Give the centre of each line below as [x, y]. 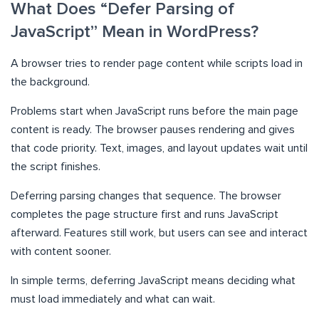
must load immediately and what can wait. [113, 299]
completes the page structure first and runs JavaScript [145, 215]
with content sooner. [61, 252]
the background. [50, 82]
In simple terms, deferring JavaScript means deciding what [153, 281]
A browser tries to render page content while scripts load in [157, 64]
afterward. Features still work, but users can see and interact [159, 233]
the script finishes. [56, 167]
